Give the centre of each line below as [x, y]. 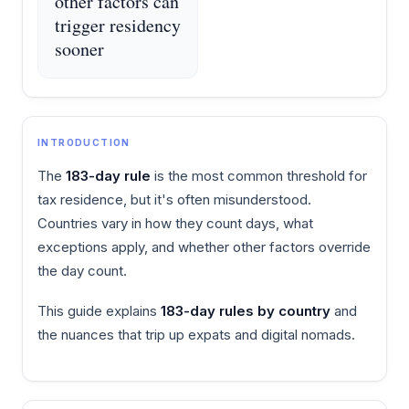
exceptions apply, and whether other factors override [204, 247]
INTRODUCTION [84, 142]
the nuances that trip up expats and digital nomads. [196, 334]
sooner [79, 49]
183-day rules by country [246, 310]
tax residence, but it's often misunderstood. [174, 199]
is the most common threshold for [259, 176]
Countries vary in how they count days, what [175, 223]
